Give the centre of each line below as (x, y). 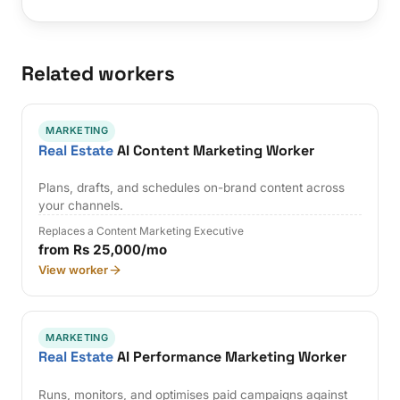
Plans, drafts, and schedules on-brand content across (192, 188)
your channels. (81, 206)
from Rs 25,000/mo (103, 250)
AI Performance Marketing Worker (230, 357)
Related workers (98, 73)
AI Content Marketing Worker (214, 150)
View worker (74, 270)
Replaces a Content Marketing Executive (142, 231)
